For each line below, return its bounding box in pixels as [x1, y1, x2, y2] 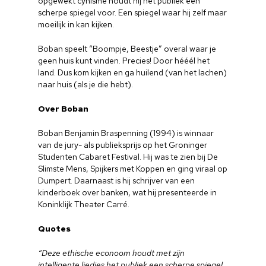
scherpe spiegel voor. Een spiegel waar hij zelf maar [38, 7, 227, 18]
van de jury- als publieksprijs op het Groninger [38, 140, 208, 150]
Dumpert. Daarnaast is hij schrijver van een [38, 175, 195, 186]
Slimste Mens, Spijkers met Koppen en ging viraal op [38, 163, 228, 174]
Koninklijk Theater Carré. [38, 199, 130, 210]
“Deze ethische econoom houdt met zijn [38, 248, 185, 258]
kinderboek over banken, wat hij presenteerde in [38, 187, 217, 198]
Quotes [38, 223, 71, 234]
